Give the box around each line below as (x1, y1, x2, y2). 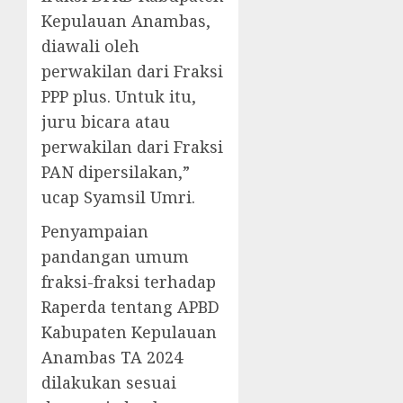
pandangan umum (41, 246, 189, 267)
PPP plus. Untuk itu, (41, 85, 196, 107)
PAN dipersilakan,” (41, 161, 190, 183)
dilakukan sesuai (41, 372, 176, 393)
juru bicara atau (41, 111, 170, 132)
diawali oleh (41, 35, 139, 57)
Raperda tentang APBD (41, 296, 219, 318)
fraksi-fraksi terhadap (41, 271, 216, 292)
